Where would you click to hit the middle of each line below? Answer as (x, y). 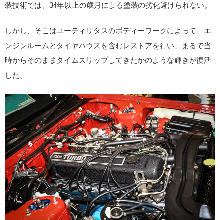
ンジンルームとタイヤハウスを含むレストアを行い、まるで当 (108, 46)
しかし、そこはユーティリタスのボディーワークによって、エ (108, 31)
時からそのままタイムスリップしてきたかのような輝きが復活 (108, 60)
